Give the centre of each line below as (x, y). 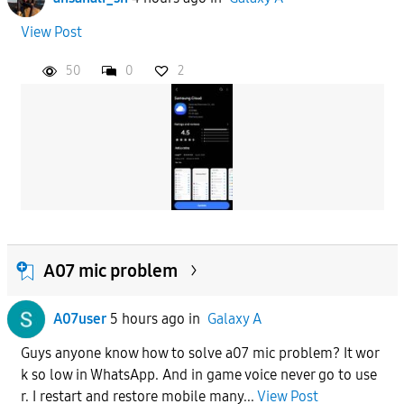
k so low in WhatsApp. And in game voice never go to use (198, 374)
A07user (79, 318)
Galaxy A (234, 318)
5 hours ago (147, 318)
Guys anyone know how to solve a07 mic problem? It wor (200, 353)
